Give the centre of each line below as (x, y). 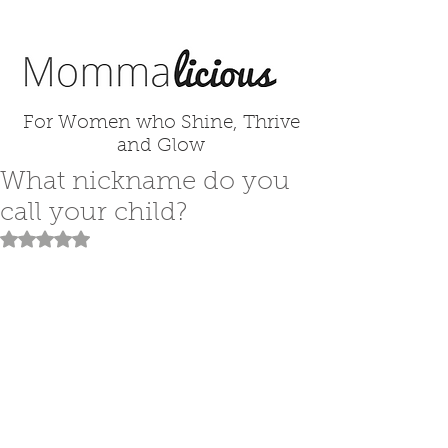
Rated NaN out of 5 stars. (116, 238)
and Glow (161, 146)
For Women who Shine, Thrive (161, 123)
